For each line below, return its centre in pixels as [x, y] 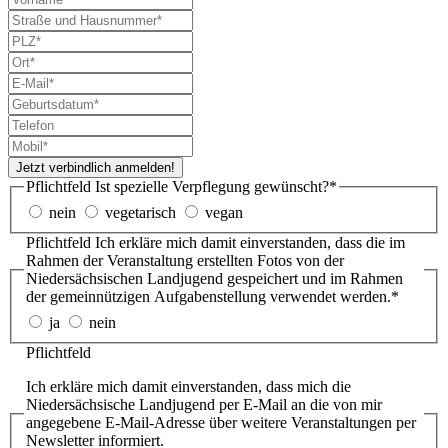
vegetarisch [140, 212]
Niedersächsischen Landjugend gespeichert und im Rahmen [214, 278]
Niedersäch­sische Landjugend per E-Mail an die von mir [204, 404]
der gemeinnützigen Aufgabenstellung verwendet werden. [208, 296]
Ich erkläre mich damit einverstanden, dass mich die [188, 386]
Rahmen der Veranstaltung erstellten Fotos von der [185, 260]
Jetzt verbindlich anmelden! [95, 168]
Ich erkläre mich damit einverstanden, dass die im [250, 242]
